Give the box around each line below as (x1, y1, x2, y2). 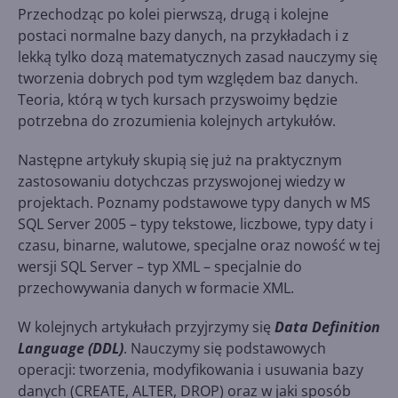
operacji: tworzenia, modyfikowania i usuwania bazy (18, 360, 363, 379)
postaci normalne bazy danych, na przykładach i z (18, 26, 349, 45)
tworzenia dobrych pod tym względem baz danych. (18, 68, 358, 88)
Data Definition (275, 317, 380, 337)
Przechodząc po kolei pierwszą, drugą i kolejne (18, 4, 329, 24)
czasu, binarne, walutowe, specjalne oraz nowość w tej (18, 235, 380, 255)
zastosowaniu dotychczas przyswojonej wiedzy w (18, 171, 345, 191)
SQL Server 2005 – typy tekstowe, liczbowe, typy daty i (18, 214, 373, 234)
